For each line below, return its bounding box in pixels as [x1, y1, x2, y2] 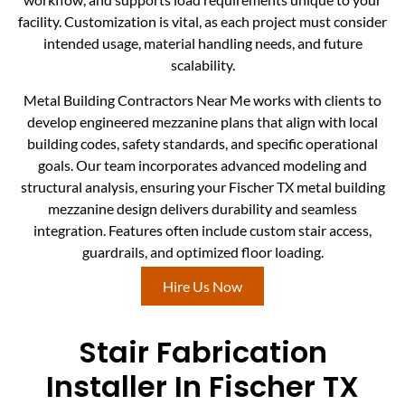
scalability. [170, 56, 235, 74]
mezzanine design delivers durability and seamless [48, 199, 357, 217]
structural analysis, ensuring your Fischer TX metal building [20, 177, 385, 195]
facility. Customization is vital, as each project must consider [18, 13, 387, 31]
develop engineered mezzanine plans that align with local [27, 112, 378, 130]
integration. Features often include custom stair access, [33, 221, 372, 239]
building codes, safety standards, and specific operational [27, 134, 378, 152]
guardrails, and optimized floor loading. [81, 242, 324, 260]
